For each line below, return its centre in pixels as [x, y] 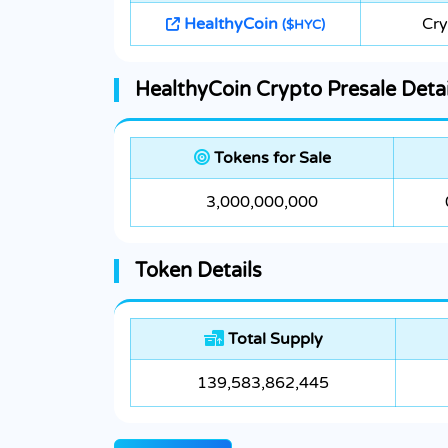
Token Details [198, 271]
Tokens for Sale [270, 158]
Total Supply [273, 339]
